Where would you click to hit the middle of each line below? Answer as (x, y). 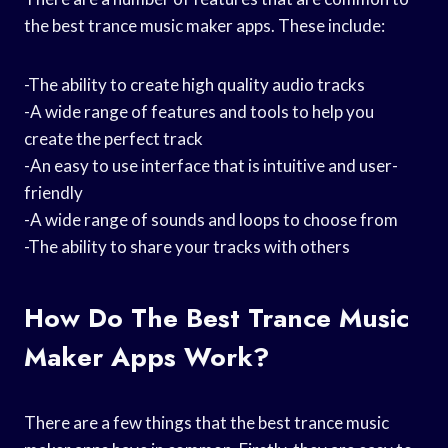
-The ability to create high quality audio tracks (194, 84)
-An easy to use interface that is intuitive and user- (211, 165)
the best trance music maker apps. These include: (204, 25)
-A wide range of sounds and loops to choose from (211, 219)
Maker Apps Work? (146, 356)
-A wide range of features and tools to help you (199, 111)
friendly (53, 192)
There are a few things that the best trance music (206, 422)
